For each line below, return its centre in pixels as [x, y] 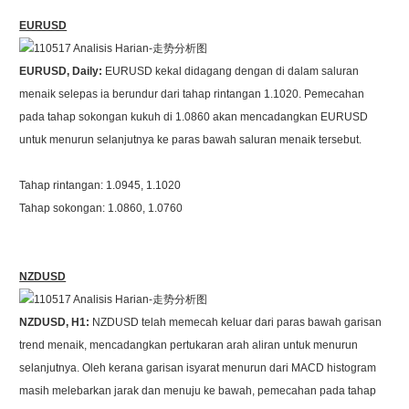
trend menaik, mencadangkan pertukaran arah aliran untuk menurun [189, 345]
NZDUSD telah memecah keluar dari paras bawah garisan [237, 322]
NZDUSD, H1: [56, 322]
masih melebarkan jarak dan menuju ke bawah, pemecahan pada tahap [198, 391]
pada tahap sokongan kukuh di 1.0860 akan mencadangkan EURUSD [194, 117]
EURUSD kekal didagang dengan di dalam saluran [232, 71]
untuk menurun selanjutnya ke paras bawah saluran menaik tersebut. [191, 140]
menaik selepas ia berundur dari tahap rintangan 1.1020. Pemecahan [192, 94]
